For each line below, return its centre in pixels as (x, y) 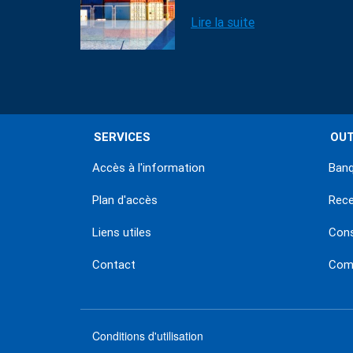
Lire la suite (223, 22)
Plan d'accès (125, 200)
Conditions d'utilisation (148, 336)
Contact (114, 265)
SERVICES (122, 137)
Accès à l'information (149, 168)
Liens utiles (122, 232)
